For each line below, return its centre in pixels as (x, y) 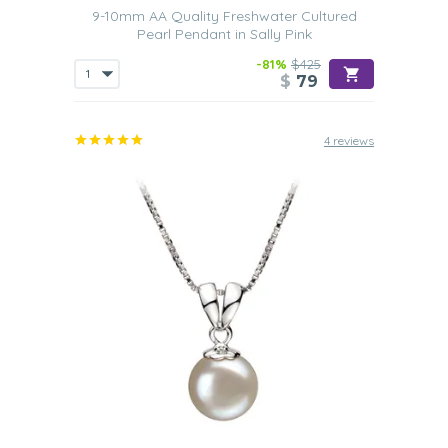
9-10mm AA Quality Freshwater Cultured (224, 16)
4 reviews (349, 140)
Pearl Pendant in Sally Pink (224, 34)
